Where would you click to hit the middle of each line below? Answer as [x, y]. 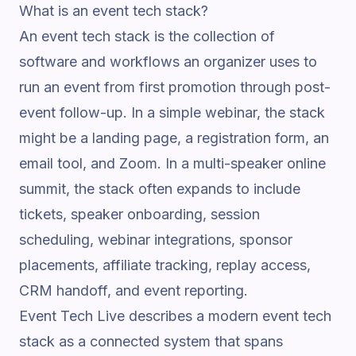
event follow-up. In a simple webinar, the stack [172, 112]
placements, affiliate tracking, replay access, [165, 265]
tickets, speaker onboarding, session [139, 214]
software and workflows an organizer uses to [168, 62]
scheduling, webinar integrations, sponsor [156, 240]
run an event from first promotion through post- [175, 87]
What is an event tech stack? [114, 11]
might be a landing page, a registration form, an [174, 138]
